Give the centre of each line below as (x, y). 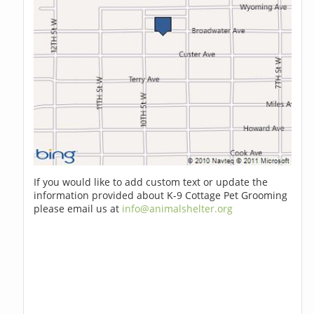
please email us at (78, 209)
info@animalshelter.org (178, 209)
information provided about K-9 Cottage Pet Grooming (161, 196)
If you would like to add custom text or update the (151, 182)
